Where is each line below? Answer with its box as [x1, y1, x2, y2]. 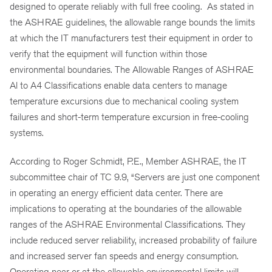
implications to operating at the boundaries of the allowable [10, 202, 242, 214]
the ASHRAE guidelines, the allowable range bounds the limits [10, 16, 255, 28]
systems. [10, 126, 44, 138]
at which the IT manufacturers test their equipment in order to [10, 32, 253, 44]
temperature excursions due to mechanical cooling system [10, 95, 239, 107]
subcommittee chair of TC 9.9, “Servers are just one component [10, 171, 260, 183]
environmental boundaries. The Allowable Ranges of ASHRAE [10, 63, 254, 75]
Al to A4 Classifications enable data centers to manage [10, 79, 227, 91]
